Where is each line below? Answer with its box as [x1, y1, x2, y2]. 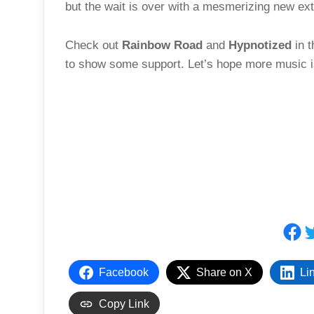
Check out [65, 39, 122, 53]
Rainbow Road [122, 39, 203, 53]
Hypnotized [228, 39, 292, 53]
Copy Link [99, 298, 149, 310]
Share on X [196, 266, 252, 279]
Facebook [99, 266, 149, 279]
